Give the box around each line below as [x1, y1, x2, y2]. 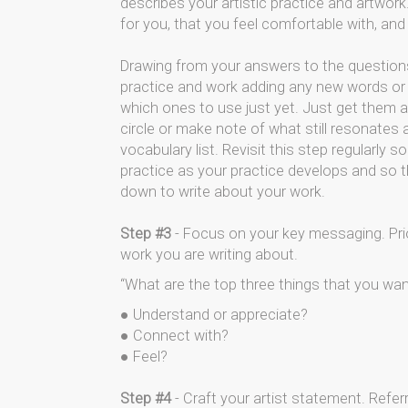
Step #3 [120, 225, 171, 242]
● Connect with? [120, 327, 229, 344]
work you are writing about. [120, 246, 298, 263]
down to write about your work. [120, 183, 325, 200]
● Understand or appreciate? [120, 306, 308, 323]
